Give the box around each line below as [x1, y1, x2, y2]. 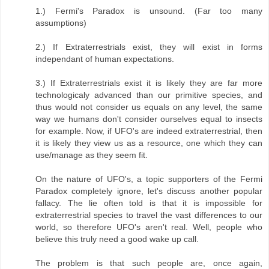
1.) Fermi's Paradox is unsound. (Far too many [35, 6, 262, 16]
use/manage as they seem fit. [35, 150, 148, 160]
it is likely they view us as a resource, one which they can [35, 138, 262, 148]
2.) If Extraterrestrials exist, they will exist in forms [35, 42, 262, 52]
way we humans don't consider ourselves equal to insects [35, 114, 262, 124]
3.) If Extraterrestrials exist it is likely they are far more [35, 78, 262, 88]
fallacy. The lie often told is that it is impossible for [35, 198, 262, 208]
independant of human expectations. [35, 54, 174, 64]
